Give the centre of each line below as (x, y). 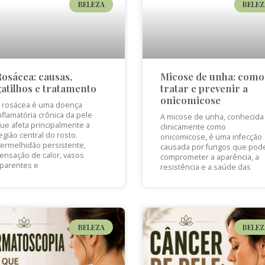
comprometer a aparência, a (209, 157)
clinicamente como (193, 127)
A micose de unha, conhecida (212, 117)
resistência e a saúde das (205, 167)
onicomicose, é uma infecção (211, 137)
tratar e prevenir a (204, 88)
